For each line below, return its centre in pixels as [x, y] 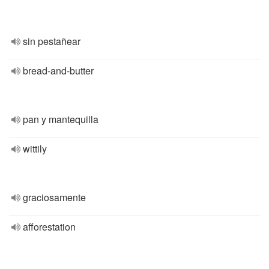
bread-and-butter [58, 71]
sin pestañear [52, 41]
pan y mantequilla [61, 119]
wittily [35, 149]
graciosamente [54, 197]
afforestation [49, 227]
